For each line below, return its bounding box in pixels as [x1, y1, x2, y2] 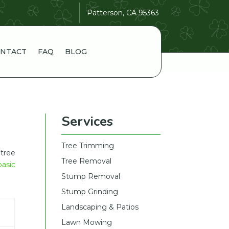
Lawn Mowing [61, 217, 112, 227]
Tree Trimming [61, 141, 114, 150]
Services [61, 112, 113, 130]
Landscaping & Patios [61, 202, 139, 212]
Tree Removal [61, 156, 112, 166]
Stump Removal [61, 171, 121, 181]
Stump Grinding [61, 187, 119, 196]
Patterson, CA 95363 [87, 8, 159, 17]
